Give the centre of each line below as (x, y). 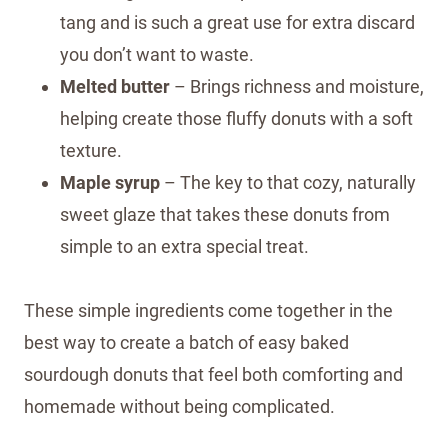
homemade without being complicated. (179, 406)
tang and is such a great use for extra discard (237, 22)
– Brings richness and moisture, (297, 86)
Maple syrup (110, 182)
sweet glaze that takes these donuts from (225, 214)
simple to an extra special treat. (184, 246)
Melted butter (115, 86)
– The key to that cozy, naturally (288, 182)
